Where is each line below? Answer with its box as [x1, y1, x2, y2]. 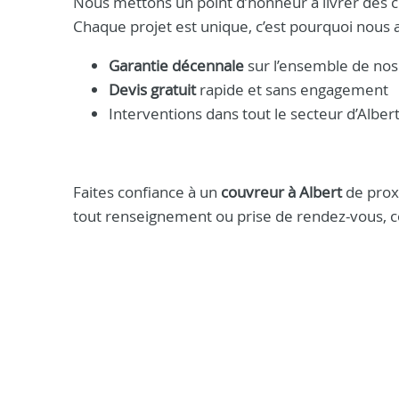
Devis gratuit [109, 79, 196, 100]
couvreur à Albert [221, 182, 342, 202]
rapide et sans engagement [196, 79, 388, 100]
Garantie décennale [109, 55, 244, 76]
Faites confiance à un [73, 182, 221, 202]
